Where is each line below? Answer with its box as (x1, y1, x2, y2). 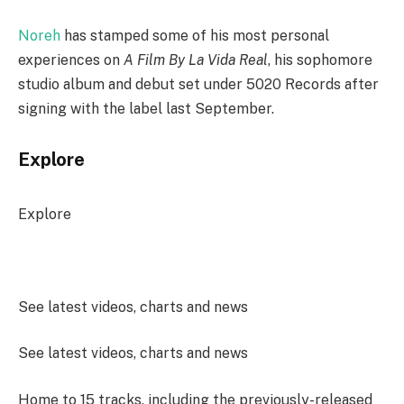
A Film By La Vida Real (124, 51, 268, 69)
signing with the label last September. (18, 100, 278, 118)
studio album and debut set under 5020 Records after (18, 76, 379, 94)
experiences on (18, 51, 124, 69)
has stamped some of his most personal (60, 27, 329, 45)
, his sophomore (268, 51, 372, 69)
